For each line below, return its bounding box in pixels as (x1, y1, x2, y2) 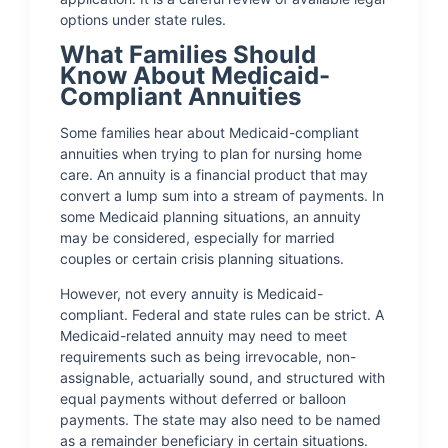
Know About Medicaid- (60, 61, 330, 90)
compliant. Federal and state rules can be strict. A (60, 306, 384, 323)
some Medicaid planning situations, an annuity (60, 208, 361, 225)
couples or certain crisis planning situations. (60, 250, 344, 267)
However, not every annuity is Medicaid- (60, 285, 323, 302)
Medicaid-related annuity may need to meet (60, 327, 347, 344)
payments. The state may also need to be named (60, 411, 381, 428)
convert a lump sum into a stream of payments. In (60, 187, 384, 204)
